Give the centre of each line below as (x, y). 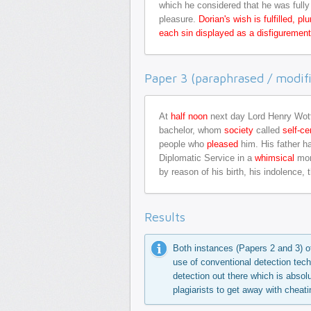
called (268, 130)
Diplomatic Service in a (207, 158)
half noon (189, 116)
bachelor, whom (192, 130)
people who (183, 144)
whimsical (275, 158)
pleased (222, 144)
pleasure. (179, 19)
